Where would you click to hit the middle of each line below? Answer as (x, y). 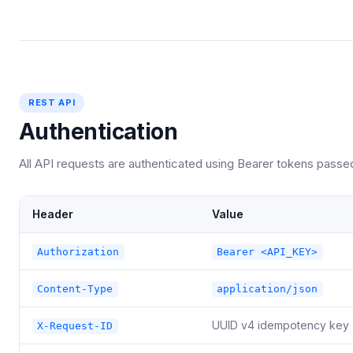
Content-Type (75, 289)
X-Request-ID (75, 326)
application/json (268, 289)
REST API (52, 103)
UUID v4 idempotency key (281, 325)
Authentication (98, 132)
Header (53, 214)
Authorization (78, 252)
